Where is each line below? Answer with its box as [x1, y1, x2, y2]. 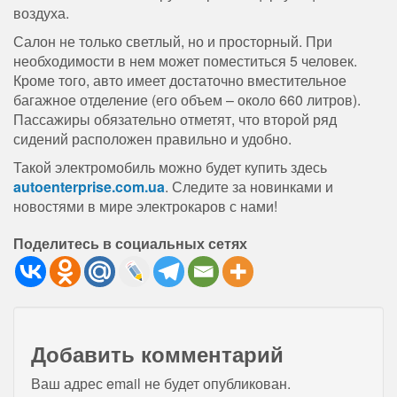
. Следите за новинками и [165, 175, 333, 197]
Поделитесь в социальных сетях [13, 232, 247, 253]
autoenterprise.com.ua [13, 175, 165, 197]
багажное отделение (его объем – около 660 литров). [13, 89, 361, 110]
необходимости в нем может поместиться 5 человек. [13, 50, 357, 71]
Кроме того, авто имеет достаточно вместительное [13, 69, 346, 90]
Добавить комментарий [31, 338, 284, 369]
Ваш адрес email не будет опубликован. [31, 372, 291, 393]
